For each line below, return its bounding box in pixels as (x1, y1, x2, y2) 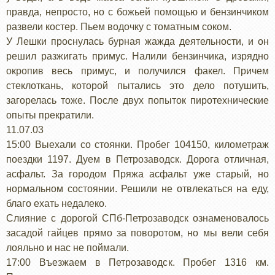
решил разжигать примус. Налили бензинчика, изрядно (6, 50, 269, 61)
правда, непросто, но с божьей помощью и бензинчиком (6, 6, 269, 17)
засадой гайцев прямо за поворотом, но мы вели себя (6, 227, 269, 238)
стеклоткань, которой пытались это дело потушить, (6, 80, 269, 91)
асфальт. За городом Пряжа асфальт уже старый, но (6, 168, 269, 179)
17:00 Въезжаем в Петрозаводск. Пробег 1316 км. (6, 257, 269, 268)
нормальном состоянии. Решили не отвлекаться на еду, (6, 183, 269, 194)
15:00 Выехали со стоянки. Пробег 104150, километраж (6, 139, 269, 150)
